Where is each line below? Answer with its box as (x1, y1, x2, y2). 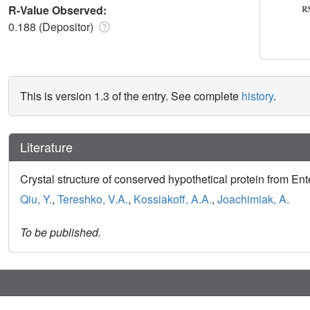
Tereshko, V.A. (57, 190, 128, 207)
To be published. (20, 224, 101, 240)
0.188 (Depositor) (8, 18, 96, 35)
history (241, 87, 273, 104)
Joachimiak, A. (217, 190, 289, 207)
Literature (20, 137, 73, 156)
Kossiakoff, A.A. (134, 190, 212, 207)
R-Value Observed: (8, 1, 109, 18)
